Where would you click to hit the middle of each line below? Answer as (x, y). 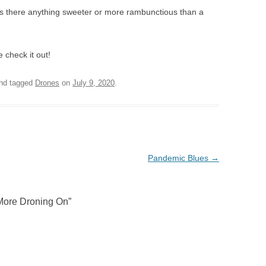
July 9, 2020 (94, 83)
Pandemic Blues (179, 158)
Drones (47, 83)
